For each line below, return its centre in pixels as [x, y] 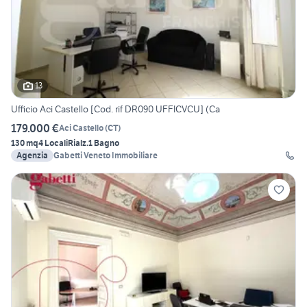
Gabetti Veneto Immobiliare [106, 155]
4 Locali [53, 143]
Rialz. [78, 143]
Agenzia [32, 155]
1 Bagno [104, 143]
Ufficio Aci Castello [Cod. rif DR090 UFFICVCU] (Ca [115, 109]
